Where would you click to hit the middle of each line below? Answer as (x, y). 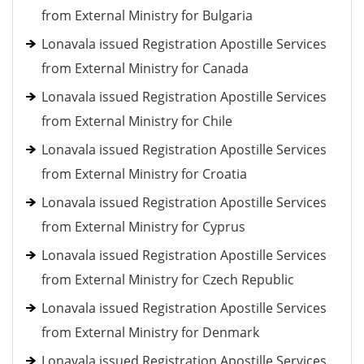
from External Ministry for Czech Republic (168, 279)
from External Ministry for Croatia (144, 174)
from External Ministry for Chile (137, 121)
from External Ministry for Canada (145, 68)
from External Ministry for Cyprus (143, 227)
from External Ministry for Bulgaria (147, 15)
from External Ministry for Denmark (150, 332)
